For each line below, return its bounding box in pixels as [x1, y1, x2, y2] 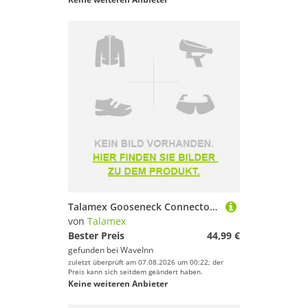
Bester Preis [68, 229, 124, 242]
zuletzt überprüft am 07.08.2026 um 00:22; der [68, 257, 223, 267]
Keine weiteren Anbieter [68, 278, 168, 289]
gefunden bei [68, 244, 120, 256]
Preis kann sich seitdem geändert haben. [68, 267, 203, 276]
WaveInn [120, 244, 153, 256]
